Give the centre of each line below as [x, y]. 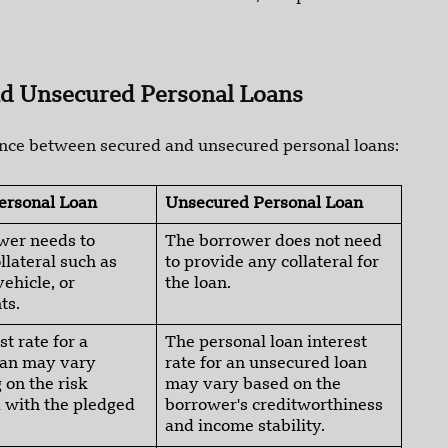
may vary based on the [253, 385]
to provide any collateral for [272, 263]
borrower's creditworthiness [274, 406]
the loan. [198, 284]
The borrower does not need [273, 242]
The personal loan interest [266, 343]
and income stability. [245, 427]
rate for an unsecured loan [266, 364]
